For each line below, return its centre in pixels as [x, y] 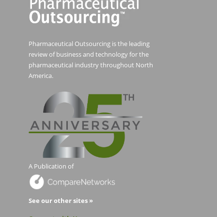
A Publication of [51, 166]
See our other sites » [61, 200]
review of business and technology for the [89, 54]
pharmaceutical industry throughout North [91, 65]
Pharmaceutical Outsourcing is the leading [89, 44]
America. [41, 76]
